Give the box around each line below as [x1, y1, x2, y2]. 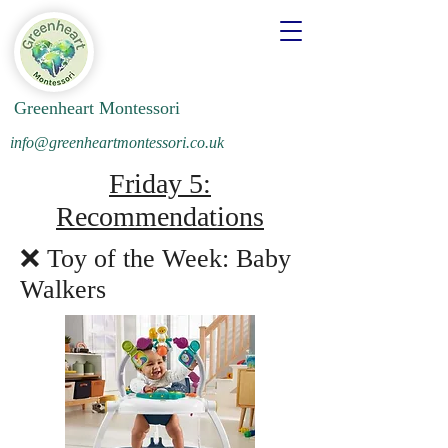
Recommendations [56, 201, 264, 232]
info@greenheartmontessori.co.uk [10, 134, 224, 151]
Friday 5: [109, 168, 211, 199]
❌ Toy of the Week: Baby [20, 244, 291, 273]
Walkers [20, 275, 106, 304]
